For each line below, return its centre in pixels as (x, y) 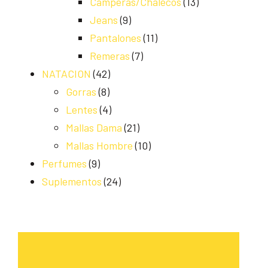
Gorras (81, 92)
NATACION (66, 74)
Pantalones (115, 38)
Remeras (110, 56)
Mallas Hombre (99, 146)
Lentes (82, 110)
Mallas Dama (94, 128)
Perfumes (64, 164)
